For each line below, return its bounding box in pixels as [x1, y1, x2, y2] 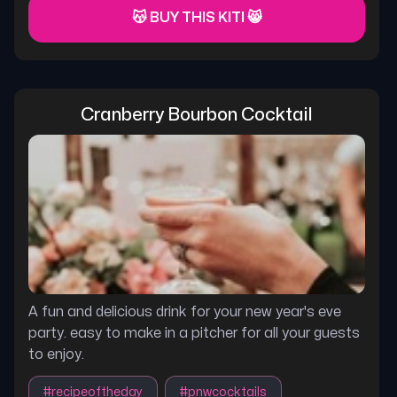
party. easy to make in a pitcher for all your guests [28, 326, 360, 340]
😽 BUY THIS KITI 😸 [131, 11, 262, 25]
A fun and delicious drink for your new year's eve [28, 305, 341, 319]
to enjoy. [28, 347, 84, 362]
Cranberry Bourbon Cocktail [81, 106, 313, 123]
